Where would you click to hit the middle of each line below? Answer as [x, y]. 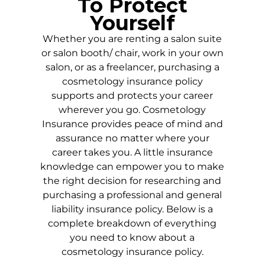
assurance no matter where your [132, 138]
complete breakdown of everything [132, 224]
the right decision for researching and [132, 181]
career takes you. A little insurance [132, 153]
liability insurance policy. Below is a [132, 209]
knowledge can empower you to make [132, 167]
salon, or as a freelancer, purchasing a [132, 67]
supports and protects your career [132, 96]
